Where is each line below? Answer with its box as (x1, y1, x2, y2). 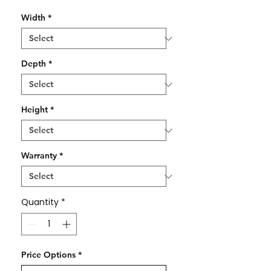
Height (21, 104, 48, 115)
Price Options (21, 249, 76, 260)
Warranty (21, 150, 57, 161)
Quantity (21, 196, 59, 208)
